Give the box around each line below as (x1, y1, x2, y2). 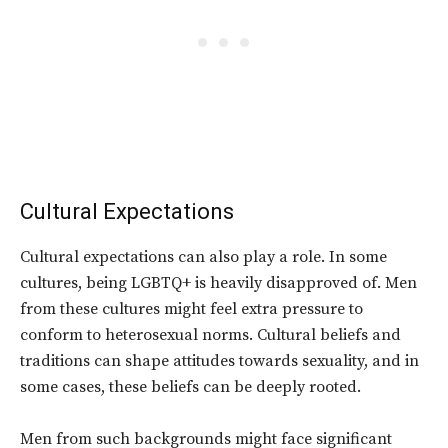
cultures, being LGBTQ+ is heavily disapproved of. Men (20, 273, 417, 294)
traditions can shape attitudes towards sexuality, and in (20, 351, 419, 372)
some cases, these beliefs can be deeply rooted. (20, 377, 361, 398)
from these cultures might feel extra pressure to (20, 299, 363, 320)
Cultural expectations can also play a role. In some (20, 247, 387, 268)
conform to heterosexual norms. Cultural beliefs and (20, 325, 401, 346)
